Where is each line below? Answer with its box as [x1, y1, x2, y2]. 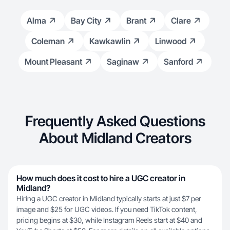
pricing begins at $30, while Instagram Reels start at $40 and [16, 216, 202, 224]
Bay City [71, 15, 102, 26]
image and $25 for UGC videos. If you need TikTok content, [16, 205, 197, 214]
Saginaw [107, 56, 139, 67]
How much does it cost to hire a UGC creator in [16, 173, 185, 183]
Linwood [155, 36, 186, 46]
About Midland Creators [39, 129, 191, 147]
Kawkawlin [89, 36, 130, 46]
